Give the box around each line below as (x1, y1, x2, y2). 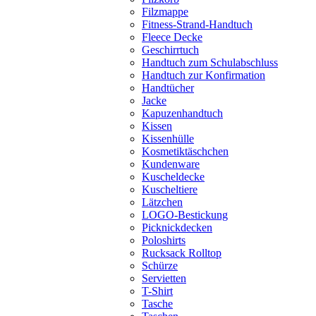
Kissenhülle (142, 132, 194, 145)
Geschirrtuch (142, 43, 199, 56)
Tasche (142, 297, 173, 310)
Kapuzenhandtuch (142, 107, 223, 119)
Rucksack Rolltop (142, 246, 221, 259)
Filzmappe (142, 5, 188, 18)
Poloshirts (142, 233, 186, 246)
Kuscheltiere (142, 183, 197, 195)
